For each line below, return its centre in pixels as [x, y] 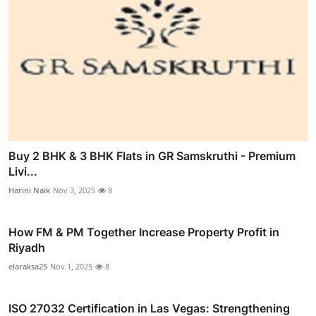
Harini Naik [29, 190]
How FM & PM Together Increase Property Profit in [144, 232]
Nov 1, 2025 [71, 267]
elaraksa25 [28, 267]
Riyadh [27, 248]
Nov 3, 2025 [74, 190]
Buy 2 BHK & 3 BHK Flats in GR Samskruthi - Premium [152, 156]
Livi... [23, 172]
